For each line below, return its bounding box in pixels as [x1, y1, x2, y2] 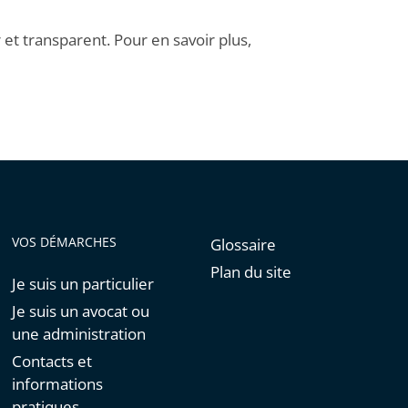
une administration [12, 323, 147, 345]
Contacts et [12, 351, 93, 372]
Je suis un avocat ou [12, 301, 150, 322]
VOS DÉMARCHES [12, 233, 117, 251]
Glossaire [209, 234, 276, 256]
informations [12, 373, 104, 395]
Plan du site [209, 261, 291, 283]
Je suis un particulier [12, 273, 155, 295]
